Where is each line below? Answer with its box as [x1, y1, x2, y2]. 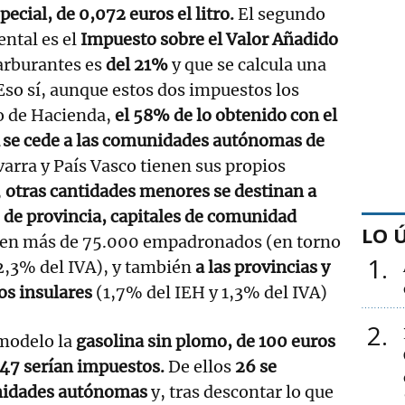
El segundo [234, 3, 325, 24]
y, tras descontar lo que [151, 381, 334, 402]
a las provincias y [192, 256, 330, 278]
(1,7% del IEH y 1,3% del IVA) [92, 281, 327, 303]
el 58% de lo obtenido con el [115, 104, 337, 126]
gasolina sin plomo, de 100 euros [72, 330, 335, 352]
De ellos [165, 355, 235, 377]
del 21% [106, 53, 168, 75]
